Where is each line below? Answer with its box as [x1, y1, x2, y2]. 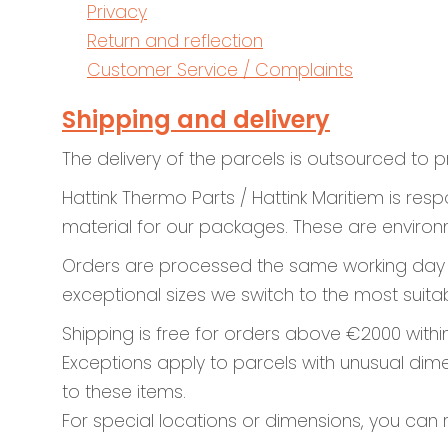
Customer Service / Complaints [87, 58, 353, 82]
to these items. [62, 380, 186, 404]
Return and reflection [87, 29, 263, 53]
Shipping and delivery [62, 103, 330, 136]
